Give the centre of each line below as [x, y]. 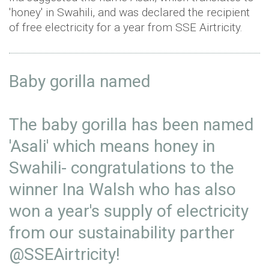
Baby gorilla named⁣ [80, 82]
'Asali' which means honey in [112, 147]
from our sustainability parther [122, 233]
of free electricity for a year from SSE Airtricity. [126, 28]
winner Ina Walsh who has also [122, 190]
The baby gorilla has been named [131, 125]
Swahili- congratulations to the [122, 168]
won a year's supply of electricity [129, 211]
